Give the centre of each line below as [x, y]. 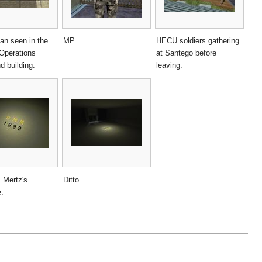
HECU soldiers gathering [198, 41]
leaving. [169, 65]
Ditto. [72, 180]
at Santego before [186, 53]
